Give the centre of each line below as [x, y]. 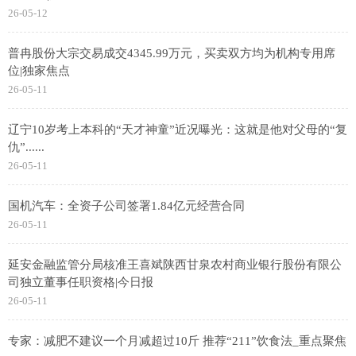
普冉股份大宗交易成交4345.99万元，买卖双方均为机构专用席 [172, 54]
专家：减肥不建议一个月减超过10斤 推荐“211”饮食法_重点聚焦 [177, 341]
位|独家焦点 [39, 71]
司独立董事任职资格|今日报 [81, 282]
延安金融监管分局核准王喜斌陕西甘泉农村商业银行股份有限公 [175, 265]
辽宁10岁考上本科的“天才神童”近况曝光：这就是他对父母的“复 [178, 130]
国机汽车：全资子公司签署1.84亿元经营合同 [126, 206]
